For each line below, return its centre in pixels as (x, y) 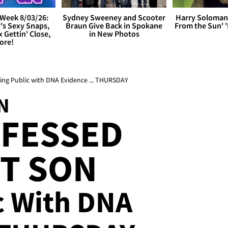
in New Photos (114, 34)
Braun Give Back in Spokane (114, 26)
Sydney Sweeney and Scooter (114, 18)
